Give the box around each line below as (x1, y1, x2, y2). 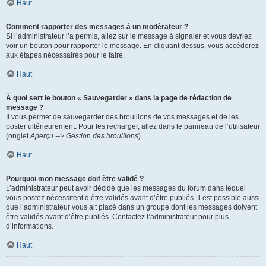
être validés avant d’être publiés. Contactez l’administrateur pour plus (6, 213, 229, 221)
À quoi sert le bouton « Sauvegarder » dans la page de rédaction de (6, 94, 232, 102)
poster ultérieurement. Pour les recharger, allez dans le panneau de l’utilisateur (6, 122, 260, 131)
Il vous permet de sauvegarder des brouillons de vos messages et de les (6, 113, 239, 121)
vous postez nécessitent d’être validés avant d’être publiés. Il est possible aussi (6, 194, 260, 202)
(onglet (6, 132, 30, 140)
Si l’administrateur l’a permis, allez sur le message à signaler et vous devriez (6, 32, 252, 40)
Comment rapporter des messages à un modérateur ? (6, 23, 188, 31)
